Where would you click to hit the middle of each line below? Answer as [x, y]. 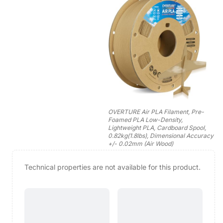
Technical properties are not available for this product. [112, 167]
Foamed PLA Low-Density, [145, 119]
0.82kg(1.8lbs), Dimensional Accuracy [161, 135]
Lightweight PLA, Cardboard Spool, [157, 127]
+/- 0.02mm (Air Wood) [141, 143]
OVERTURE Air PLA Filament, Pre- [156, 111]
